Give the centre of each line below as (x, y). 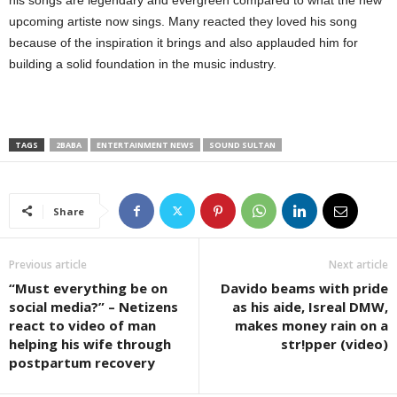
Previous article (48, 264)
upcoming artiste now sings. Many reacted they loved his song (183, 21)
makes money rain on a (311, 325)
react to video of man (82, 325)
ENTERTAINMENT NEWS (145, 144)
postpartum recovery (82, 362)
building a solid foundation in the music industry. (143, 63)
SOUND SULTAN (242, 144)
